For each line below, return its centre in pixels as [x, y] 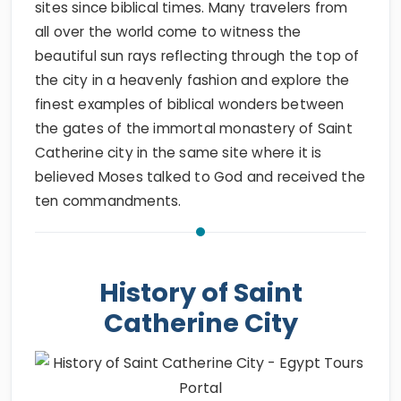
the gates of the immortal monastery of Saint [194, 128]
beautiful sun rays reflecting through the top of [197, 56]
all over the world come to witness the [168, 32]
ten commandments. [108, 201]
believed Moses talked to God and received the [200, 177]
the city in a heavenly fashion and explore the [192, 80]
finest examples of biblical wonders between [190, 104]
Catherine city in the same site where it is [179, 153]
